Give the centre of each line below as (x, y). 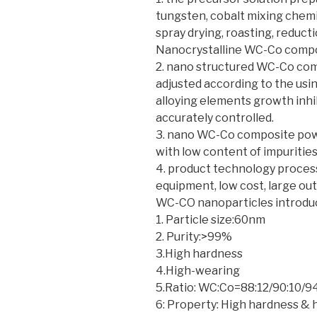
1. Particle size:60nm (211, 220)
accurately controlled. (215, 118)
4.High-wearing (198, 271)
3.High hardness (199, 254)
